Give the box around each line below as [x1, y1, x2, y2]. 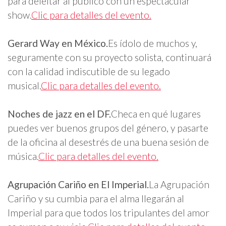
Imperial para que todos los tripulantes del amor [8, 207, 209, 219]
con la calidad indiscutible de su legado [8, 66, 170, 78]
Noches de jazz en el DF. [8, 108, 111, 120]
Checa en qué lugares [111, 108, 201, 120]
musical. [8, 80, 41, 92]
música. [8, 150, 38, 162]
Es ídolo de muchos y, [108, 37, 197, 49]
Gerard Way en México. [8, 37, 108, 49]
